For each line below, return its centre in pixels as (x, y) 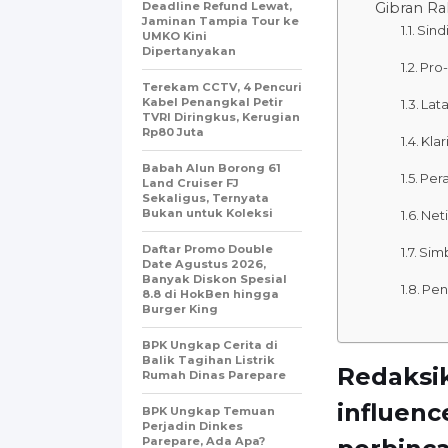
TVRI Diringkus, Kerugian (221, 116)
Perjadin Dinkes (192, 425)
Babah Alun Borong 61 (211, 167)
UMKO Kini (174, 35)
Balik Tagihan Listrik (208, 359)
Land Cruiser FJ (190, 182)
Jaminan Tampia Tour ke (220, 20)
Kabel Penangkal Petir (212, 101)
